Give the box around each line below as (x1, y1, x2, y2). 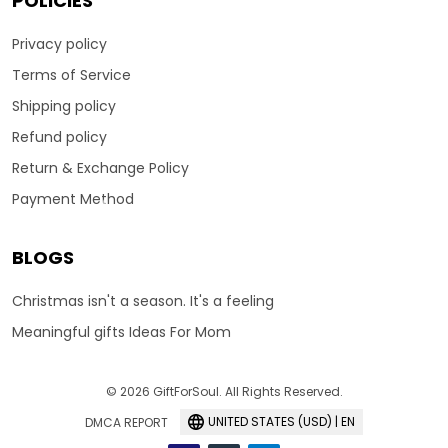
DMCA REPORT (85, 414, 168, 431)
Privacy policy (12, 34, 107, 54)
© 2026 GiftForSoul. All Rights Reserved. (105, 383, 343, 400)
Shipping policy (12, 96, 116, 116)
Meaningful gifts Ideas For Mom (12, 322, 231, 342)
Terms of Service (12, 65, 131, 85)
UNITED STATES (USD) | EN (208, 413, 355, 430)
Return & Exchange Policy (12, 158, 189, 178)
